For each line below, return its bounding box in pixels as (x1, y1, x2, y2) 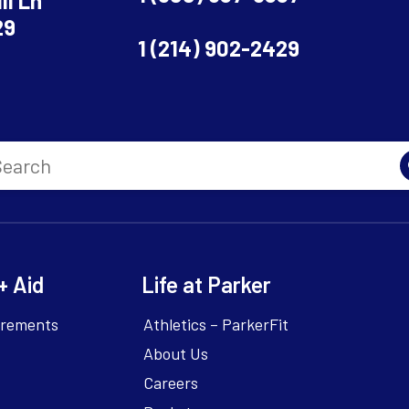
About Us (143, 343, 209, 364)
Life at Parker (142, 271, 272, 299)
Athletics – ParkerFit (143, 314, 289, 335)
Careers (143, 372, 199, 393)
